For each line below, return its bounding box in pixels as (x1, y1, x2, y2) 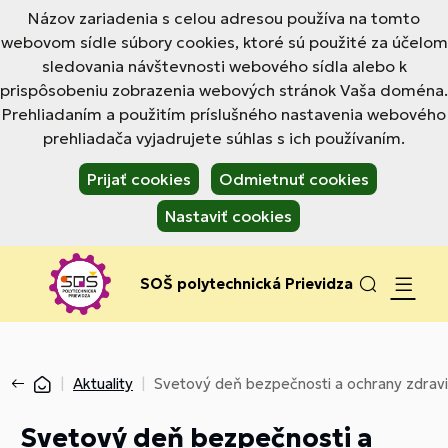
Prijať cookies (87, 169, 191, 189)
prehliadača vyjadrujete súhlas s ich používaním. (43, 128, 405, 148)
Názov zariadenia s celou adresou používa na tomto (28, 8, 420, 28)
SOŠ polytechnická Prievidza (140, 274, 353, 293)
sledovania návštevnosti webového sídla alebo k (41, 56, 407, 76)
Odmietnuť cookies (219, 169, 369, 189)
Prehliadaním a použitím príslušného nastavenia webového (2, 104, 446, 124)
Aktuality (73, 374, 133, 393)
